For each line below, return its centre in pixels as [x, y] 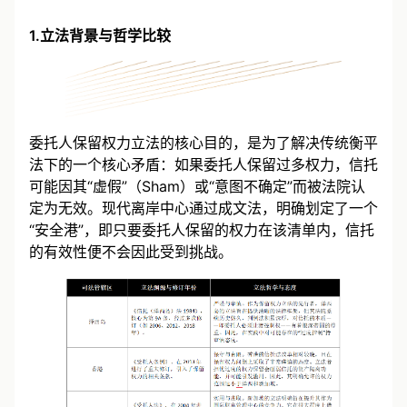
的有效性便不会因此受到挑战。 [131, 251]
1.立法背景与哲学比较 [100, 35]
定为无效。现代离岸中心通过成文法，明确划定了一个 [203, 208]
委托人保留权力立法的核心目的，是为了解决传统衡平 [203, 142]
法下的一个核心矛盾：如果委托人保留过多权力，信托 [203, 164]
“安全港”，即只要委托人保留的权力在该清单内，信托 [202, 229]
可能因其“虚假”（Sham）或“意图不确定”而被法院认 [197, 186]
